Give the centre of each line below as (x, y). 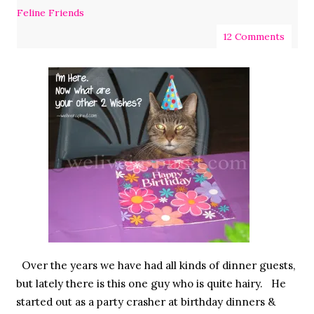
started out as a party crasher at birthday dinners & (145, 301)
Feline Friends (50, 13)
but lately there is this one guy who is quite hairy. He (151, 283)
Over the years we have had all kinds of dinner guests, (156, 265)
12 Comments (254, 37)
